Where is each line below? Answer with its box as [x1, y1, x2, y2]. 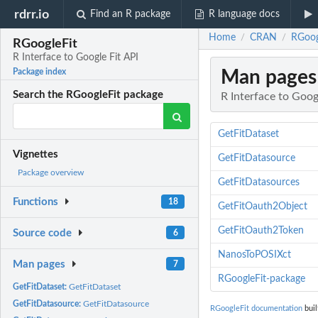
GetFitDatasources [217, 177, 300, 188]
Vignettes [13, 149, 59, 160]
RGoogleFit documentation [210, 305, 302, 313]
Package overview [18, 168, 84, 177]
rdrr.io [14, 8, 50, 21]
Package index [13, 67, 67, 77]
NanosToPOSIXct [217, 250, 291, 261]
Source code [13, 228, 72, 239]
